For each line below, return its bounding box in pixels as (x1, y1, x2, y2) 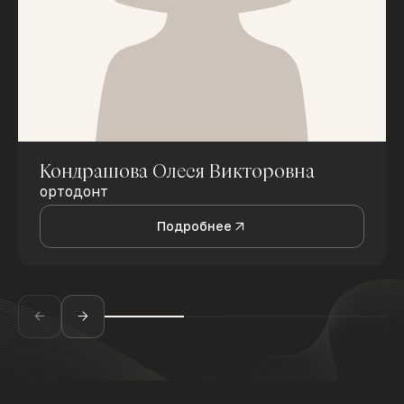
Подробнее (156, 219, 232, 234)
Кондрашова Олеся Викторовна (40, 159, 315, 183)
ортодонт (40, 183, 108, 201)
